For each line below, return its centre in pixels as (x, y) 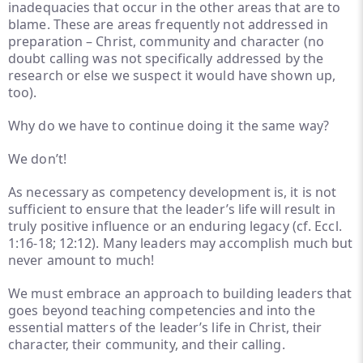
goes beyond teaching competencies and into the (162, 310)
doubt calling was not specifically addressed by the (166, 58)
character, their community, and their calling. (147, 344)
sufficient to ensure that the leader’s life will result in (172, 209)
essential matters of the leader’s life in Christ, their (165, 327)
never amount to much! (81, 260)
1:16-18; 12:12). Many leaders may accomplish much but (181, 243)
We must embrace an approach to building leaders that (180, 293)
